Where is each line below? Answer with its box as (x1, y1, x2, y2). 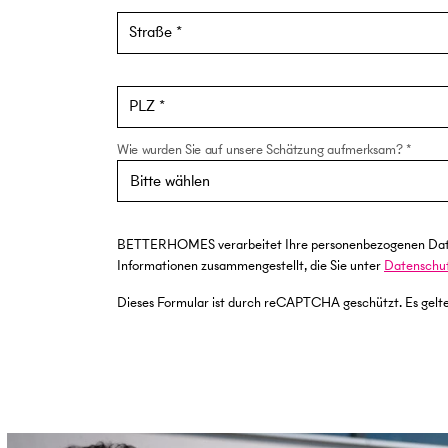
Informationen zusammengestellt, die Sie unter (117, 256, 384, 276)
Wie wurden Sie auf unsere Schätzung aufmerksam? (117, 140, 403, 159)
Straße (129, 21, 172, 43)
